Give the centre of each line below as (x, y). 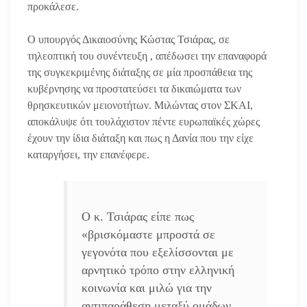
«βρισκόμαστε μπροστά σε (148, 234)
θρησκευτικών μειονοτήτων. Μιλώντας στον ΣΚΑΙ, (140, 105)
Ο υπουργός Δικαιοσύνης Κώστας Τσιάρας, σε (128, 39)
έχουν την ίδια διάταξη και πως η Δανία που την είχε (140, 138)
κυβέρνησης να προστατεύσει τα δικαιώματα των (134, 88)
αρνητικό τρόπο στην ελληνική (158, 270)
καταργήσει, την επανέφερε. (88, 154)
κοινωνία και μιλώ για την (146, 287)
